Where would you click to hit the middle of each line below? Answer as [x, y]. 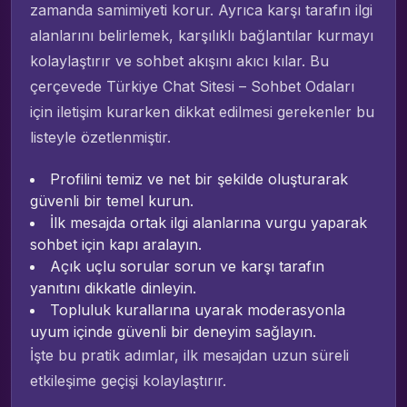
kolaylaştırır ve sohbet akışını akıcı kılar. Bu [179, 60]
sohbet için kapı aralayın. [116, 244]
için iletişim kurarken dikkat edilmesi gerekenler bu [202, 111]
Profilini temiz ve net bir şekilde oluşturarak [199, 179]
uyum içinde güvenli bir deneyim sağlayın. [173, 331]
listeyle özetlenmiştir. [100, 137]
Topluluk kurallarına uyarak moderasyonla [198, 309]
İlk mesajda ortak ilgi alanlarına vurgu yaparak [208, 222]
